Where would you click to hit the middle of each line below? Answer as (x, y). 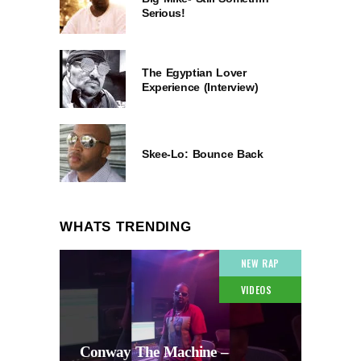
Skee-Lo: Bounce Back (203, 154)
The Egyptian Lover (194, 72)
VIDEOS (256, 289)
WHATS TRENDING (126, 226)
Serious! (164, 12)
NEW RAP (260, 263)
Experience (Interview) (200, 87)
